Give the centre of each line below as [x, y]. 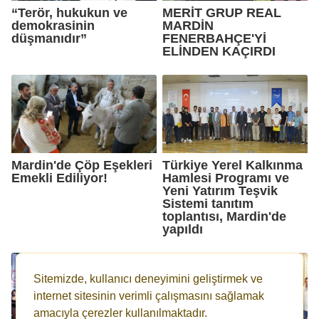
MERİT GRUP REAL [222, 12]
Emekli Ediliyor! [59, 178]
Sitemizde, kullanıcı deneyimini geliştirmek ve [148, 279]
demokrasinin [53, 25]
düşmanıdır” [49, 38]
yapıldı [183, 229]
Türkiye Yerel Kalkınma [232, 165]
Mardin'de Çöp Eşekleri [82, 165]
